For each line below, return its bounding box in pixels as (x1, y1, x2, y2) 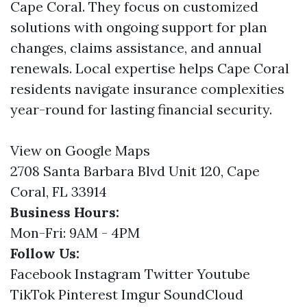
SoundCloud (164, 286, 243, 303)
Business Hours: (10, 204, 119, 221)
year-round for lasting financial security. (10, 101, 272, 118)
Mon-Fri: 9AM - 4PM (10, 224, 140, 241)
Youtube (197, 265, 250, 282)
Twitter (145, 265, 193, 282)
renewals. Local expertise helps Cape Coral (10, 60, 289, 77)
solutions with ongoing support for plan (10, 19, 267, 36)
